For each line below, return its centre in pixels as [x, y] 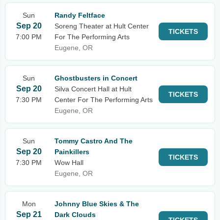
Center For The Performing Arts [104, 100]
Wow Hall [69, 163]
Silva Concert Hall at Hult [93, 89]
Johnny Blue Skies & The [97, 204]
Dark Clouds [75, 215]
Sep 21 [29, 214]
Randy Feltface [80, 15]
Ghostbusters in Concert [96, 78]
